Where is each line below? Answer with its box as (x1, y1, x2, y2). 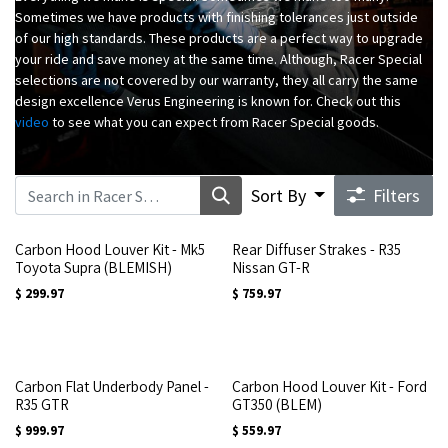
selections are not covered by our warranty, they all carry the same (15, 71, 418, 90)
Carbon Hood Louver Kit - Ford (231, 376, 427, 397)
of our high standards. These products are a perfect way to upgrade (15, 29, 423, 48)
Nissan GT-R (231, 257, 310, 278)
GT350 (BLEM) (231, 394, 322, 415)
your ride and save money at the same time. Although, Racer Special (15, 50, 422, 69)
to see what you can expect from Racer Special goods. (49, 113, 382, 132)
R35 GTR (15, 394, 69, 415)
